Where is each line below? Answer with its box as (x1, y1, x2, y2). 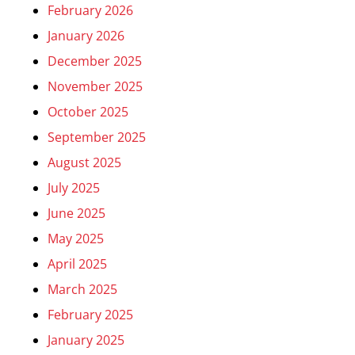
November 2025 (48, 78, 143, 95)
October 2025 (48, 103, 128, 120)
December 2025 (48, 52, 142, 70)
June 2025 (48, 204, 105, 222)
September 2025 (48, 128, 146, 146)
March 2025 (48, 281, 117, 298)
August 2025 (48, 154, 121, 171)
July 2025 (48, 179, 100, 197)
